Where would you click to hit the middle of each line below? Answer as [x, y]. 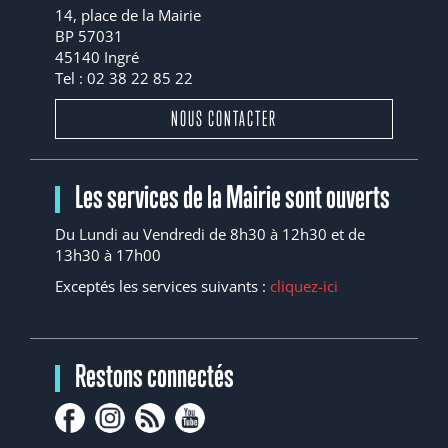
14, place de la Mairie [128, 14]
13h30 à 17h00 [108, 254]
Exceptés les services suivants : [162, 286]
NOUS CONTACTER [224, 118]
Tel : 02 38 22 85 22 [124, 77]
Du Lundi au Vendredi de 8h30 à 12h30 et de [210, 233]
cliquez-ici [304, 286]
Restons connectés [154, 375]
